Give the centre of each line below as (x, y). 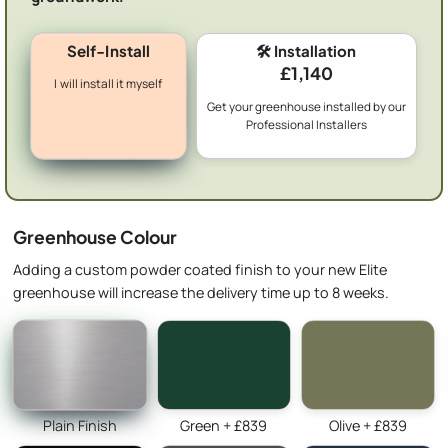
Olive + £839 (367, 425)
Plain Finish (79, 425)
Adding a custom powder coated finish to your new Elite (200, 269)
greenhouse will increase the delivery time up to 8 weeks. (201, 292)
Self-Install (108, 50)
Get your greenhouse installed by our (306, 107)
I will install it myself (108, 83)
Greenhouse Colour (95, 237)
